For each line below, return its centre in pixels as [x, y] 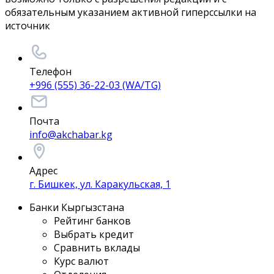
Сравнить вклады [97, 247]
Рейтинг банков [92, 220]
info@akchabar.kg [71, 134]
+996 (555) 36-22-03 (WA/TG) [95, 85]
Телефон [50, 71]
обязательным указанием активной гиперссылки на [131, 12]
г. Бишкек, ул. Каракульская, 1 [100, 184]
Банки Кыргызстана [77, 207]
